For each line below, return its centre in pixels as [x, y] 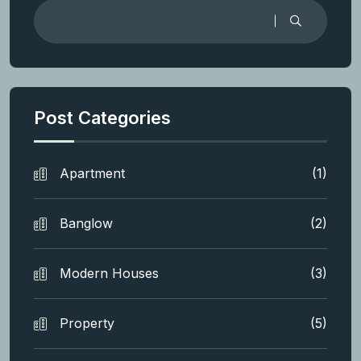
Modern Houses [109, 274]
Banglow [86, 224]
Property [87, 324]
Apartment [92, 174]
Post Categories [102, 118]
